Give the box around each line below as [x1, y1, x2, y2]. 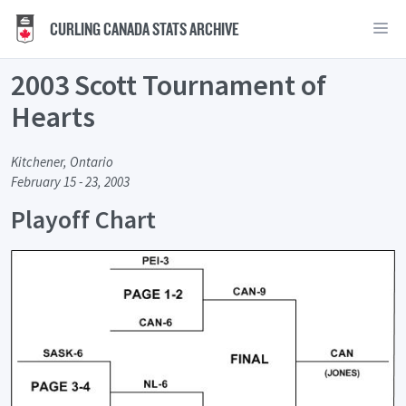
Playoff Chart [11, 203, 156, 237]
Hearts [11, 99, 95, 135]
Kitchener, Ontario [11, 153, 113, 171]
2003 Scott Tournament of [11, 67, 326, 103]
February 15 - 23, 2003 [11, 173, 130, 191]
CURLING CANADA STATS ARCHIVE [47, 18, 239, 40]
